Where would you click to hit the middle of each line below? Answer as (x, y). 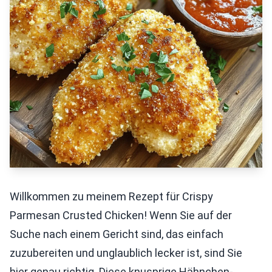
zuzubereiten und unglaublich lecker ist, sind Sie (126, 253)
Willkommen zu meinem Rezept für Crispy (111, 196)
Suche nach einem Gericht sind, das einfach (117, 234)
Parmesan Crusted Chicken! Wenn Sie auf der (121, 215)
